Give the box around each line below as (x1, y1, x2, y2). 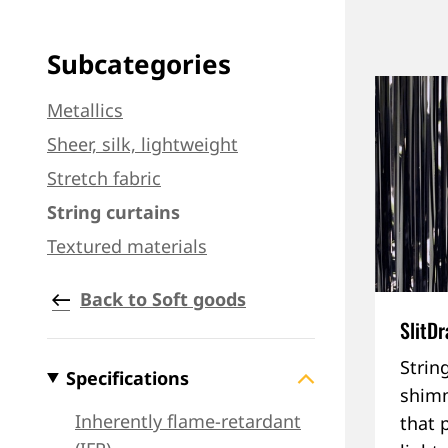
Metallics (47, 98, 123, 122)
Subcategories (47, 46, 231, 82)
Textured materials (47, 234, 207, 258)
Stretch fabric (47, 166, 161, 190)
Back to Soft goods (80, 287, 246, 311)
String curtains (47, 200, 180, 224)
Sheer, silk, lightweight (47, 132, 238, 156)
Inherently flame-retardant (75, 409, 301, 433)
